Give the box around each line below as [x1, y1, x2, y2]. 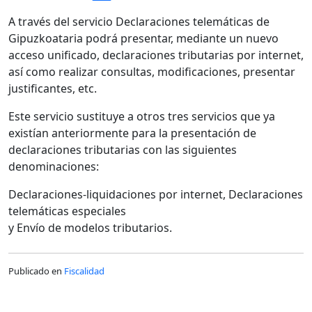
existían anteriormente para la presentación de [8, 125, 256, 141]
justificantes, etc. [8, 80, 97, 96]
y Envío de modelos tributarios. [8, 219, 172, 235]
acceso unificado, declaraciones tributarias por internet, [8, 47, 304, 63]
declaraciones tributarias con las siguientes [8, 141, 237, 157]
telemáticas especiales [8, 203, 126, 219]
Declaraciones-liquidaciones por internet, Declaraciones [8, 186, 303, 202]
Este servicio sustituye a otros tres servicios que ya [8, 108, 275, 124]
